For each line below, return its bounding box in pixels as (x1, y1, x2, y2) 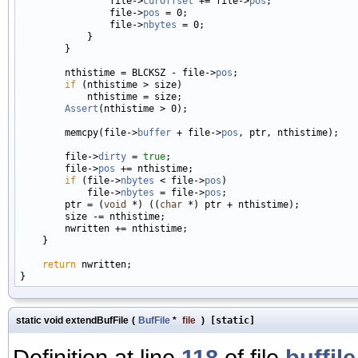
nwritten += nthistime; (20, 222, 188, 234)
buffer (137, 126, 171, 138)
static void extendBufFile (16, 314, 129, 326)
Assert (65, 102, 98, 114)
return (42, 258, 76, 270)
